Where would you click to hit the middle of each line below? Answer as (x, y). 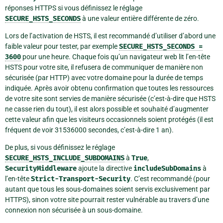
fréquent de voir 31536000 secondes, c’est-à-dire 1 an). (89, 130)
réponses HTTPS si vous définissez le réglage (74, 8)
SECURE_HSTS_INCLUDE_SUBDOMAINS (65, 158)
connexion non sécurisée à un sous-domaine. (74, 210)
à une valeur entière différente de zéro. (140, 18)
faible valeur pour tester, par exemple (62, 46)
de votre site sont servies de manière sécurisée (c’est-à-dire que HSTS (110, 98)
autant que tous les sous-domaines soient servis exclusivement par (108, 189)
